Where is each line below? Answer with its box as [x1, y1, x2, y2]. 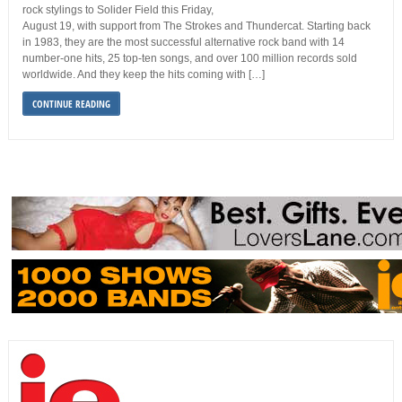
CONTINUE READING [31, 97, 110, 111]
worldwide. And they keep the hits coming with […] [22, 68, 265, 82]
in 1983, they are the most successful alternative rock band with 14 [22, 36, 345, 49]
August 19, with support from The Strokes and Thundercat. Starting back [22, 20, 371, 33]
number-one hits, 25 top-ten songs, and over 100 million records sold [22, 52, 357, 66]
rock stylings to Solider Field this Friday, [22, 4, 214, 17]
